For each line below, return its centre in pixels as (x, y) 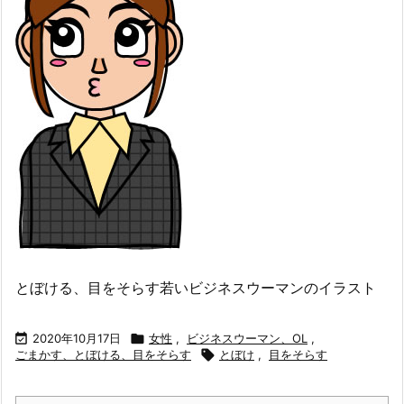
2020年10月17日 (77, 338)
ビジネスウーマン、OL (247, 338)
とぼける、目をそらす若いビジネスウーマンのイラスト (196, 287)
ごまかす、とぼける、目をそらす (103, 354)
